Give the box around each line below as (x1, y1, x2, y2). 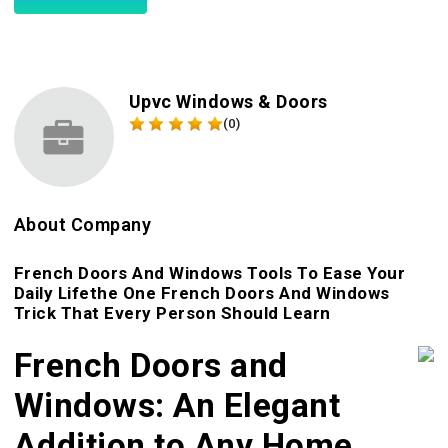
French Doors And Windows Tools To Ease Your (13, 262, 406, 283)
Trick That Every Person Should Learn (13, 302, 331, 323)
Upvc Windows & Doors (128, 90, 328, 112)
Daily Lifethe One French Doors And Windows (13, 282, 390, 303)
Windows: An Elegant (13, 385, 341, 425)
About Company (13, 213, 152, 235)
